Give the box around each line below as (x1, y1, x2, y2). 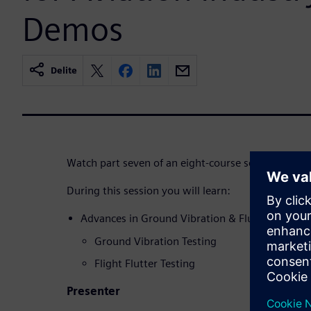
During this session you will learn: (67, 184, 230, 198)
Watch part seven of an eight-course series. (67, 156, 275, 170)
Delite (51, 65, 77, 76)
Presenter (67, 285, 120, 299)
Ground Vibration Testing (94, 235, 217, 249)
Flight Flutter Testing (94, 257, 195, 271)
